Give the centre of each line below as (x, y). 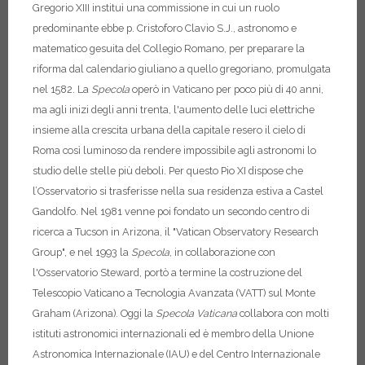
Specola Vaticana (196, 314)
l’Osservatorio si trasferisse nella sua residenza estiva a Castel (178, 191)
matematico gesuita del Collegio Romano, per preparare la (169, 49)
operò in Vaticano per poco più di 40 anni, (226, 90)
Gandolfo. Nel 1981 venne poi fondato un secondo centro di (171, 212)
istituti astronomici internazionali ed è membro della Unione (173, 334)
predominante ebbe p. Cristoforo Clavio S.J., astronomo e (165, 29)
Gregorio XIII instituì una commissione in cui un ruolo (156, 8)
